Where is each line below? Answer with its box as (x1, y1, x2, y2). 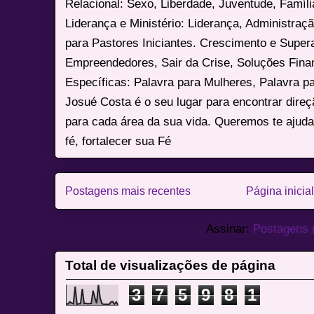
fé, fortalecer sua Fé (65, 133, 172, 148)
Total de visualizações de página (65, 257, 276, 273)
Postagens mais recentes (65, 184, 191, 197)
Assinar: (206, 221, 253, 236)
